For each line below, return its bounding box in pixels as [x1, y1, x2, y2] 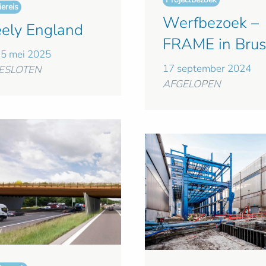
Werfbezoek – [163, 12, 259, 34]
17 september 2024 [163, 62, 251, 76]
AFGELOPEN [163, 77, 221, 91]
